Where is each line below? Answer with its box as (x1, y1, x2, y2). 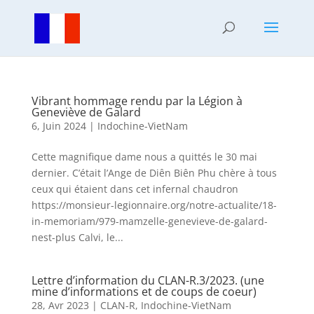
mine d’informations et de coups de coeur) (31, 284, 257, 299)
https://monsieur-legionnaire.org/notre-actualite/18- (31, 198, 277, 212)
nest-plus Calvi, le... (31, 231, 123, 244)
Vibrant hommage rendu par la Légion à (31, 93, 243, 109)
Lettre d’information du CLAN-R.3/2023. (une (31, 273, 264, 288)
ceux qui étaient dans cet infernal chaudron (31, 182, 241, 196)
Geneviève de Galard (31, 104, 141, 120)
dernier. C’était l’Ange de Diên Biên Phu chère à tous (31, 166, 277, 179)
